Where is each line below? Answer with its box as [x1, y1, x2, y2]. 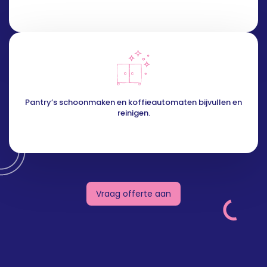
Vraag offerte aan [96, 187, 171, 200]
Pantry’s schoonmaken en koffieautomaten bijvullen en [25, 97, 242, 108]
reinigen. [117, 107, 150, 119]
